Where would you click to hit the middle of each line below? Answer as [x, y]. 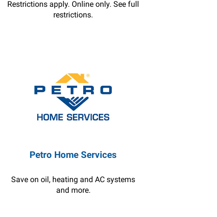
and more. [73, 190]
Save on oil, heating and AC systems [73, 179]
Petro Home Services [73, 155]
